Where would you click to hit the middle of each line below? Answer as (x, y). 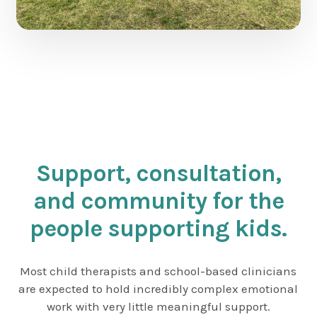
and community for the (158, 201)
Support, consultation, (158, 173)
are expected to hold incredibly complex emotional (158, 288)
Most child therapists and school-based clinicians (158, 271)
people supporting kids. (158, 228)
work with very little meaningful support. (158, 306)
